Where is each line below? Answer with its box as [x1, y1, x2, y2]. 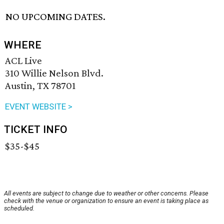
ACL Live [5, 54, 42, 67]
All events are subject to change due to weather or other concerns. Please [4, 189, 208, 197]
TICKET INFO [4, 123, 67, 136]
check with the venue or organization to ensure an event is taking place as [4, 197, 208, 205]
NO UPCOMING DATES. [5, 10, 106, 23]
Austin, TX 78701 [5, 79, 75, 92]
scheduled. [4, 204, 34, 212]
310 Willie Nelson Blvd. [5, 67, 103, 79]
